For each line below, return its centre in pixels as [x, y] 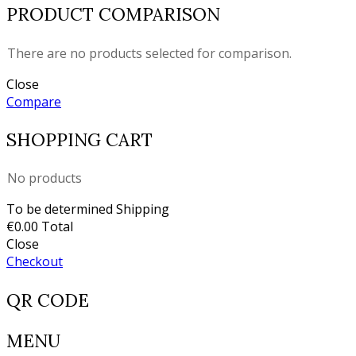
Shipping [143, 209]
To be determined [61, 209]
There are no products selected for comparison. [149, 53]
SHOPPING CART [79, 139]
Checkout [35, 262]
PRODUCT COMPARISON [113, 14]
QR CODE [48, 300]
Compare [34, 101]
